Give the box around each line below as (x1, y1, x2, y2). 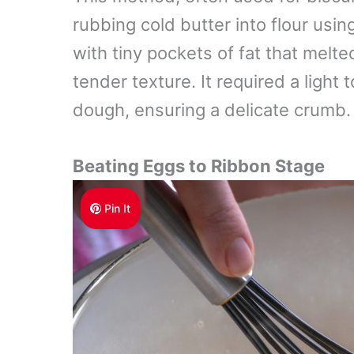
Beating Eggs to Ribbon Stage (73, 156, 325, 177)
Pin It (104, 201, 131, 216)
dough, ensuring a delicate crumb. (73, 100, 351, 121)
